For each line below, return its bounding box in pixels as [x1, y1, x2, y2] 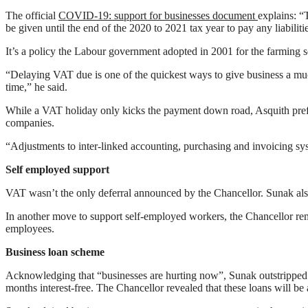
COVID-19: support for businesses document [58, 10, 258, 22]
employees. [5, 223, 60, 235]
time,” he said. [5, 81, 70, 93]
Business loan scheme [5, 246, 104, 258]
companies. [5, 117, 54, 129]
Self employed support [5, 164, 109, 176]
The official [5, 10, 58, 22]
